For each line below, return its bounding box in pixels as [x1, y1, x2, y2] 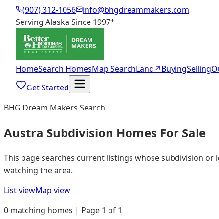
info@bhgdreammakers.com [83, 4, 189, 15]
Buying [161, 64, 187, 74]
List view [4, 184, 35, 196]
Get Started [26, 82, 69, 93]
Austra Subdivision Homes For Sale [4, 124, 206, 141]
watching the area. [4, 164, 73, 175]
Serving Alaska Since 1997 [16, 17, 110, 27]
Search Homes [38, 64, 92, 74]
